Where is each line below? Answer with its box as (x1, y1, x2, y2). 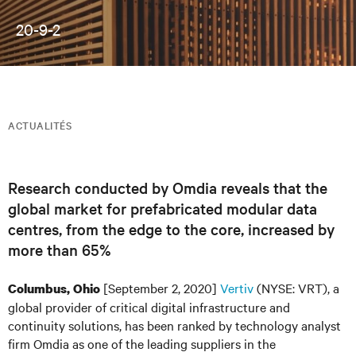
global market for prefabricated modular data (8, 198, 317, 219)
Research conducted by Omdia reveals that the (8, 177, 327, 198)
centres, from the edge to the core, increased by (8, 219, 335, 239)
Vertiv (220, 279, 253, 296)
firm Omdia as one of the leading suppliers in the (8, 335, 276, 352)
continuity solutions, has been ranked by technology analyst (8, 316, 341, 334)
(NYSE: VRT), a (253, 279, 339, 296)
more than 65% (8, 239, 111, 260)
